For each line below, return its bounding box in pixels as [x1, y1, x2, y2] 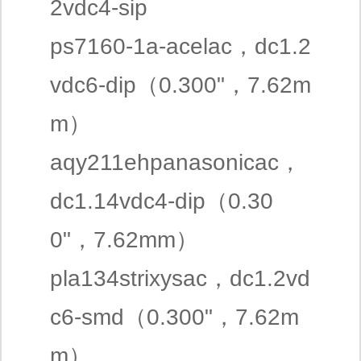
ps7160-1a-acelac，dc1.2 [50, 34, 311, 59]
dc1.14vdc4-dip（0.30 [50, 189, 273, 214]
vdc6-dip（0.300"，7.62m [50, 73, 311, 98]
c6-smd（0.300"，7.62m [50, 305, 299, 330]
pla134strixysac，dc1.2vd [50, 266, 310, 291]
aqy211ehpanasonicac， [50, 150, 301, 175]
